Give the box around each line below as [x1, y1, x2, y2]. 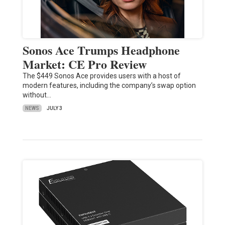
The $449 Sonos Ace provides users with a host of [22, 72, 181, 80]
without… [22, 91, 51, 99]
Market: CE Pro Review [22, 55, 147, 73]
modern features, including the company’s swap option [22, 81, 196, 90]
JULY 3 [46, 105, 62, 111]
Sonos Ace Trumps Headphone [22, 41, 180, 59]
